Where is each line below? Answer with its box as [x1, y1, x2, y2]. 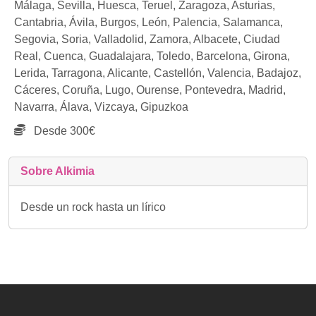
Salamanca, [223, 16, 283, 28]
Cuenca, [44, 50, 89, 62]
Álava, [60, 101, 95, 113]
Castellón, [154, 67, 207, 79]
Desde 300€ [34, 125, 95, 137]
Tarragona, [51, 67, 107, 79]
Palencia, [173, 16, 223, 28]
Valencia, [207, 67, 257, 79]
